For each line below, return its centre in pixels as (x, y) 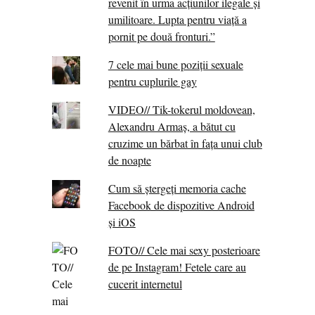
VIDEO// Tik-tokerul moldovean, (181, 110)
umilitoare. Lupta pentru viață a (177, 20)
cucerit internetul (145, 284)
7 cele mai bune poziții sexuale (175, 65)
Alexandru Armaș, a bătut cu (172, 127)
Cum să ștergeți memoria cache (177, 188)
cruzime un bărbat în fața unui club (185, 143)
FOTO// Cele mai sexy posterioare (184, 250)
